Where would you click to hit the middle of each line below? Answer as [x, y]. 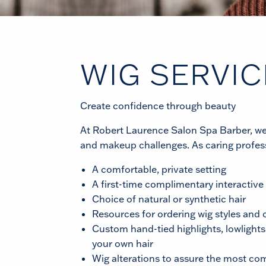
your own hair [123, 243]
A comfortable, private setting [159, 169]
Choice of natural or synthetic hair [169, 199]
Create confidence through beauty [158, 106]
